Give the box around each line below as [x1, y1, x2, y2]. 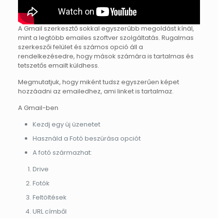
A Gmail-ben [18, 103, 58, 113]
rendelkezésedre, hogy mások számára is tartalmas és [18, 52, 194, 61]
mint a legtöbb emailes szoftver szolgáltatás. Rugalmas [18, 33, 194, 43]
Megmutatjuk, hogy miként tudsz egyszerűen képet [18, 77, 179, 87]
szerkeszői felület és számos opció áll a [18, 42, 143, 52]
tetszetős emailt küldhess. [18, 61, 101, 71]
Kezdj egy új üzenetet [32, 120, 100, 129]
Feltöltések [32, 193, 67, 202]
